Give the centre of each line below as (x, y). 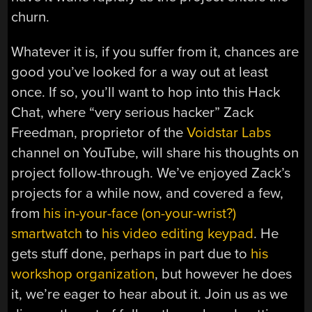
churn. (31, 17)
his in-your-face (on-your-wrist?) (140, 213)
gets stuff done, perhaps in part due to (131, 253)
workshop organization (83, 274)
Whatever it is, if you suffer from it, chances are (155, 52)
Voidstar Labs (229, 132)
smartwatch (47, 233)
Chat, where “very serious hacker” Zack (133, 112)
